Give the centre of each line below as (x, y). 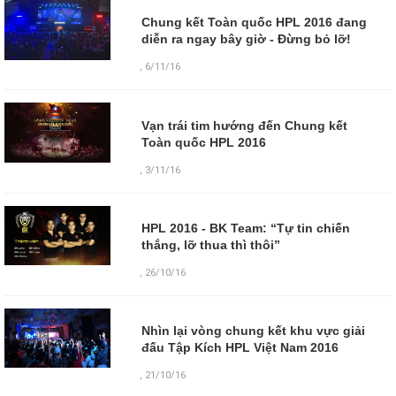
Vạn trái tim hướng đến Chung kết (244, 125)
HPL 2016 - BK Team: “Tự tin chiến (245, 228)
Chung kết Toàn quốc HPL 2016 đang (254, 23)
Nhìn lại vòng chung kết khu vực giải (253, 330)
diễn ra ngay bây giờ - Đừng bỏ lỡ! (246, 39)
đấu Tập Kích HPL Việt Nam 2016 (240, 347)
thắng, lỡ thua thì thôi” (210, 244)
